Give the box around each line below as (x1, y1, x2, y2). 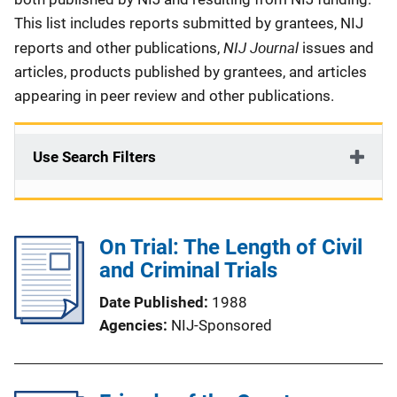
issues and (302, 39, 374, 57)
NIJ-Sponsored (171, 316, 272, 334)
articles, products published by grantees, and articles (14, 63, 367, 81)
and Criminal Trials (99, 258, 277, 283)
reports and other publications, (14, 39, 223, 57)
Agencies (99, 316, 163, 334)
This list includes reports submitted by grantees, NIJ (14, 14, 363, 32)
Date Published (99, 293, 204, 311)
